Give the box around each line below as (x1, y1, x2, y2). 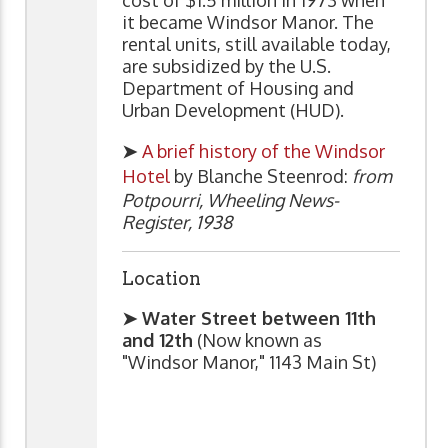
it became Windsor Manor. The (122, 11, 374, 34)
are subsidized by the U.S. (122, 55, 331, 78)
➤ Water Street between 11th (122, 307, 376, 330)
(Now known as (193, 329, 322, 352)
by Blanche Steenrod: (170, 165, 352, 188)
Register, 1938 (122, 211, 236, 234)
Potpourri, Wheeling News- (122, 189, 339, 212)
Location (122, 268, 201, 290)
